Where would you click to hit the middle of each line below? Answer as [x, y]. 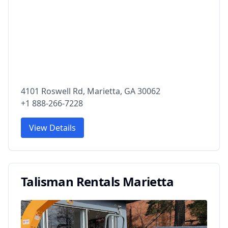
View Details [52, 127]
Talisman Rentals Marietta [97, 181]
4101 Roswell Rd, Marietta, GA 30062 [91, 91]
